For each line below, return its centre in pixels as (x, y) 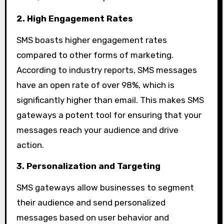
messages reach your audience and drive (97, 130)
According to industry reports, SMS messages (106, 70)
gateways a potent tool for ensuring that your (109, 115)
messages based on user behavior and (92, 218)
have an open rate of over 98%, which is (95, 85)
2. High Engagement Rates (74, 18)
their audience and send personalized (91, 203)
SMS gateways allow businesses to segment (105, 188)
